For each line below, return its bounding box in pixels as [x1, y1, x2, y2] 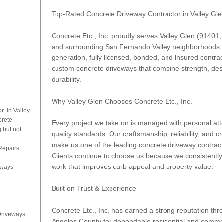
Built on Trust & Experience [52, 184, 136, 192]
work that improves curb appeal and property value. [52, 163, 213, 170]
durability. [52, 75, 81, 83]
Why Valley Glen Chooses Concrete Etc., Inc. [52, 97, 192, 105]
